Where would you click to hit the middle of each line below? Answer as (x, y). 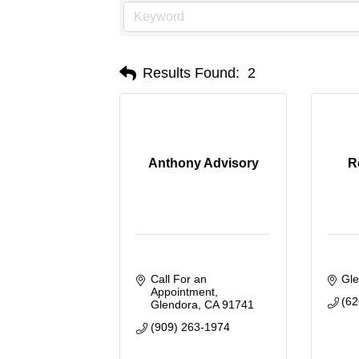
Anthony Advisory (203, 163)
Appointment (182, 291)
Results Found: (192, 73)
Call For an (178, 278)
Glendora (174, 304)
